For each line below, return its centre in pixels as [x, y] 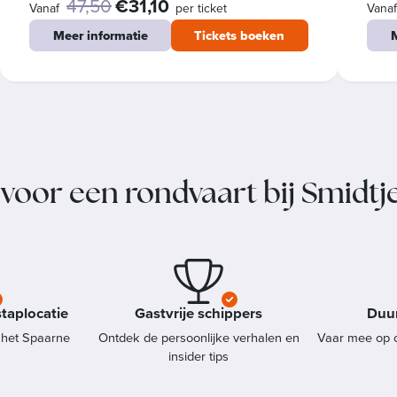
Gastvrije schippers [198, 312]
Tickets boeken [240, 35]
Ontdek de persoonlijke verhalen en [198, 337]
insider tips [198, 356]
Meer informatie [100, 35]
